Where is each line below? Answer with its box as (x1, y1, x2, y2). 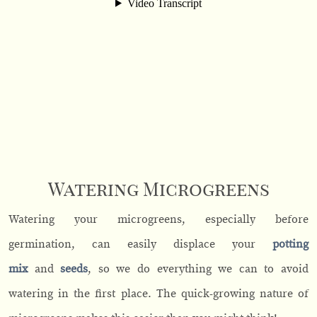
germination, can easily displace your (8, 238, 272, 250)
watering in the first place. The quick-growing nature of (8, 287, 309, 299)
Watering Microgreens (47, 180, 270, 200)
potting (272, 238, 309, 250)
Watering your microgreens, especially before (8, 213, 309, 225)
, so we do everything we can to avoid (88, 263, 309, 275)
